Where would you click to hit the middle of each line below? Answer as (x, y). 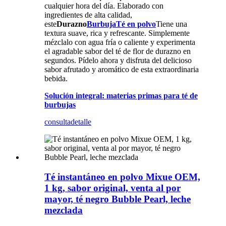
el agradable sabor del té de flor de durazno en (118, 51)
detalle (81, 122)
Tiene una (172, 24)
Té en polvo (136, 24)
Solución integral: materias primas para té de (121, 95)
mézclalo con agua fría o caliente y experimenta (120, 42)
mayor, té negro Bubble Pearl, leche (118, 199)
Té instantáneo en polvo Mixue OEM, (122, 177)
